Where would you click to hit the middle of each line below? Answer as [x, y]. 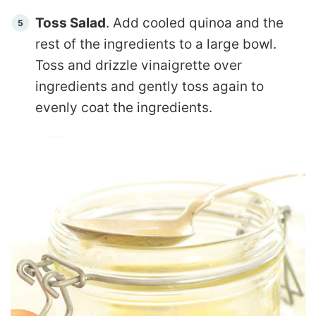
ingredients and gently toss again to [150, 86]
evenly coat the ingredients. [126, 107]
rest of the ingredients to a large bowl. [156, 44]
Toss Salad [71, 23]
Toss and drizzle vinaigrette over [139, 65]
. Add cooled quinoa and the [195, 23]
